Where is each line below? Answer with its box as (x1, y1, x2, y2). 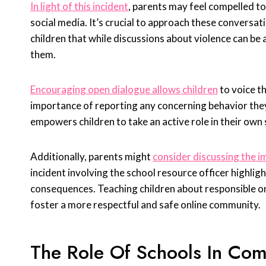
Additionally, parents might (30, 150, 153, 163)
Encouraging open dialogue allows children (30, 83, 218, 96)
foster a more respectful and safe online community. (30, 198, 261, 211)
